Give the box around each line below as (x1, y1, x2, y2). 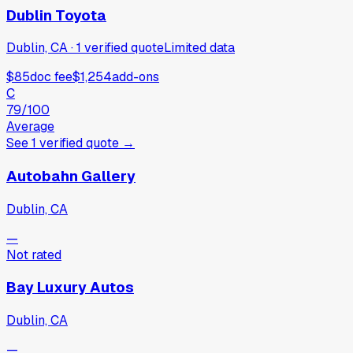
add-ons (112, 69, 159, 86)
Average (6, 118, 54, 136)
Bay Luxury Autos (6, 277, 134, 298)
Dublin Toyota (6, 5, 106, 25)
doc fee (30, 69, 72, 86)
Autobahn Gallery (6, 166, 136, 187)
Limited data (164, 39, 235, 57)
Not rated (6, 246, 61, 263)
